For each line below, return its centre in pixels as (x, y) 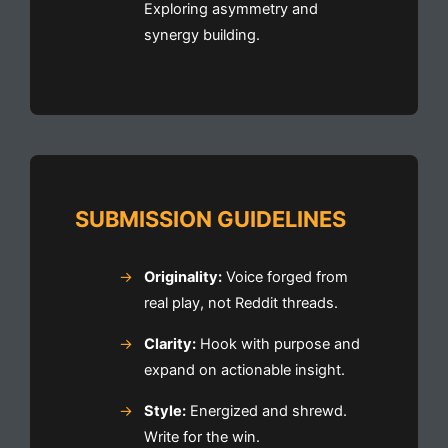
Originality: (182, 276)
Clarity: (169, 343)
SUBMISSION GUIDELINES (210, 218)
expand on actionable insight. (244, 369)
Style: (164, 410)
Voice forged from (284, 276)
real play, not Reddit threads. (240, 302)
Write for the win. (201, 436)
